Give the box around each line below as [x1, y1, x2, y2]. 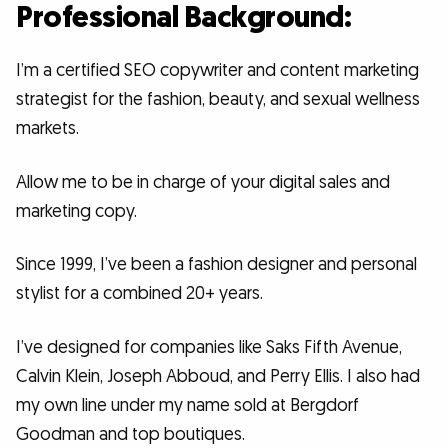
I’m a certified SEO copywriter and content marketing [16, 58, 419, 82]
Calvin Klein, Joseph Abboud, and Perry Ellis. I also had [16, 364, 420, 388]
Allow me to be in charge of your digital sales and [16, 170, 390, 194]
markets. [16, 116, 79, 140]
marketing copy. [16, 199, 137, 223]
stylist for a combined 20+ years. [16, 282, 263, 306]
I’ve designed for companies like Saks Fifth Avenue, [16, 335, 402, 359]
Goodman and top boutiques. [16, 422, 245, 446]
